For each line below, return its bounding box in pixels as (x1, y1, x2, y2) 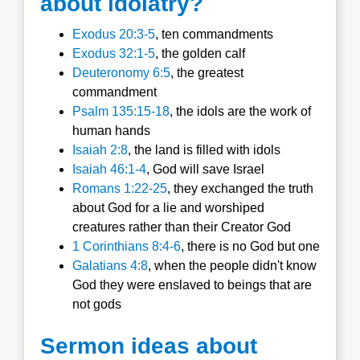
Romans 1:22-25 (72, 181, 167, 195)
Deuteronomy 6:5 (72, 65, 170, 80)
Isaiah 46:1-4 (72, 162, 146, 176)
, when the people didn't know (148, 258, 317, 272)
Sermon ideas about (40, 333, 257, 358)
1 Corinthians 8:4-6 (72, 239, 181, 253)
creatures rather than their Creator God (72, 219, 291, 234)
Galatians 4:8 (72, 258, 148, 272)
